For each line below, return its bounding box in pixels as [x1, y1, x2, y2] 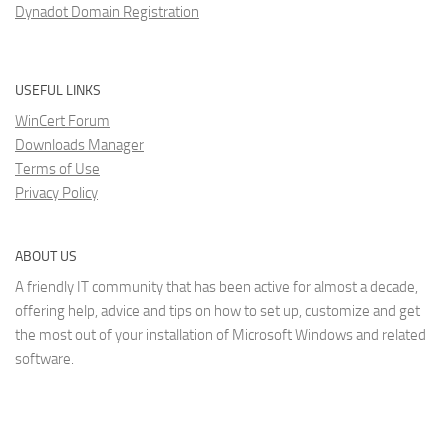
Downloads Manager [15, 136, 144, 155]
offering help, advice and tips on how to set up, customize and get [15, 302, 420, 321]
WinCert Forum [15, 112, 110, 131]
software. [15, 350, 74, 369]
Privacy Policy [15, 184, 98, 203]
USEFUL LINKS [15, 82, 101, 100]
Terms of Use [15, 160, 100, 179]
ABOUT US [15, 248, 77, 266]
